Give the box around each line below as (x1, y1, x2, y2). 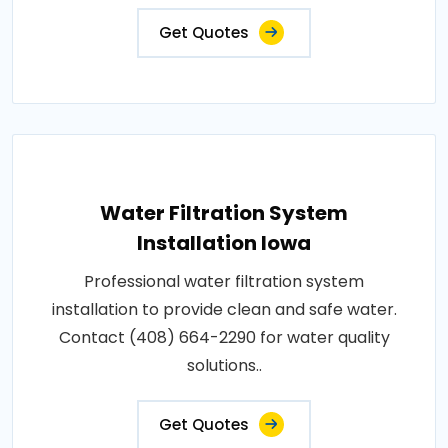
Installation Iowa (137, 229, 311, 257)
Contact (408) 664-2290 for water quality (58, 326, 390, 349)
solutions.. (186, 354, 262, 377)
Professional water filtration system (84, 270, 364, 293)
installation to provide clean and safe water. (51, 298, 397, 321)
